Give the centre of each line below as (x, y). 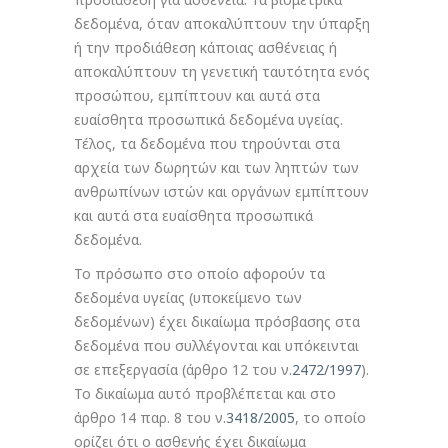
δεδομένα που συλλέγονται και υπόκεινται (216, 345)
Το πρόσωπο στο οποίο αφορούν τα (199, 273)
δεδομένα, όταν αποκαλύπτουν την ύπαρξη (222, 23)
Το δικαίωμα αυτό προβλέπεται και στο (205, 393)
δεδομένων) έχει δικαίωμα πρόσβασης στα (217, 321)
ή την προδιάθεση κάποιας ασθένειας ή (205, 47)
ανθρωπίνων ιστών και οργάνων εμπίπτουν (221, 191)
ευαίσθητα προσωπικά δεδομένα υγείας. (208, 119)
